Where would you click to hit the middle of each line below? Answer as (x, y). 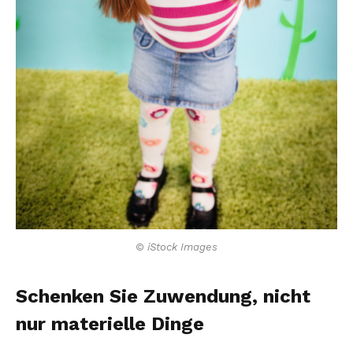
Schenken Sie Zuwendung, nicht (163, 297)
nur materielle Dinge (110, 324)
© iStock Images (176, 247)
